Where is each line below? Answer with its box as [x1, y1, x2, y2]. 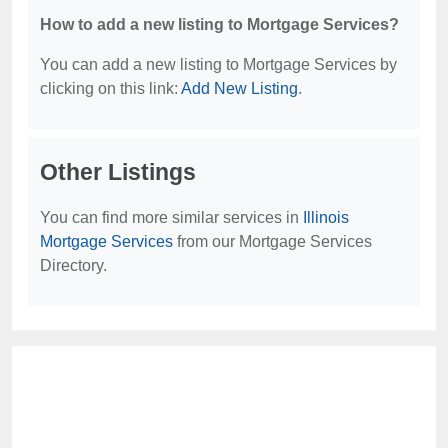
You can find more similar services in [40, 209, 303, 226]
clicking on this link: [40, 80, 181, 97]
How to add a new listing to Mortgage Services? [40, 16, 399, 33]
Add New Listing [181, 80, 298, 97]
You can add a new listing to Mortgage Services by [40, 56, 397, 73]
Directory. [40, 257, 107, 274]
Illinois [303, 209, 349, 226]
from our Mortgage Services [173, 233, 372, 250]
